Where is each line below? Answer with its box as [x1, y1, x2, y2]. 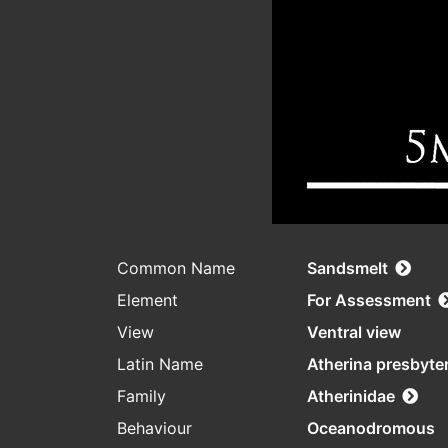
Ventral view [307, 322, 401, 343]
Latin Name [117, 354, 203, 375]
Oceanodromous [307, 418, 435, 439]
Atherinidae [307, 386, 395, 407]
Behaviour [117, 418, 192, 439]
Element [117, 290, 178, 311]
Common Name [117, 258, 235, 279]
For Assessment [307, 290, 431, 311]
